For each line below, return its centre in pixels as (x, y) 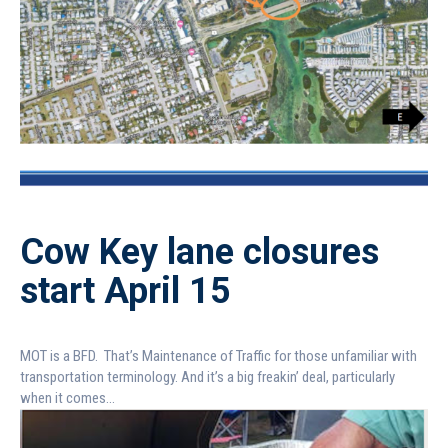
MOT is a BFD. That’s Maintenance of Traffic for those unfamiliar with (218, 355)
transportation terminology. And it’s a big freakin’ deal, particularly (207, 376)
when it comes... (67, 397)
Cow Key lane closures (199, 251)
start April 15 (125, 290)
